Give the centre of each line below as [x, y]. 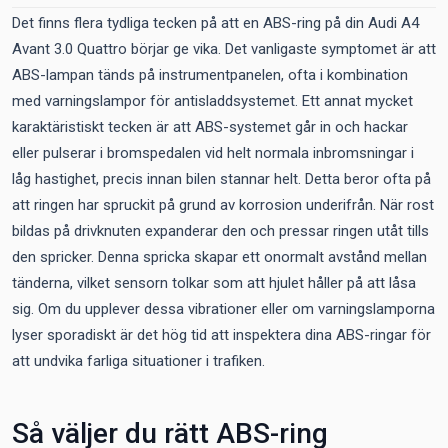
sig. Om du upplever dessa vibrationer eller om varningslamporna [223, 309]
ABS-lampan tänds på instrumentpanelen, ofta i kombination [210, 75]
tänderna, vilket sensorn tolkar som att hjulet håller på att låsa [214, 283]
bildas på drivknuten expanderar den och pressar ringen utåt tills [220, 231]
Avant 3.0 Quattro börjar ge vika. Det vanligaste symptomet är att [224, 49]
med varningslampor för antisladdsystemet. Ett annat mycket [212, 101]
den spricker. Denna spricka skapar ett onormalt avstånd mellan [219, 257]
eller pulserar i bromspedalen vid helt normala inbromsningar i [213, 153]
